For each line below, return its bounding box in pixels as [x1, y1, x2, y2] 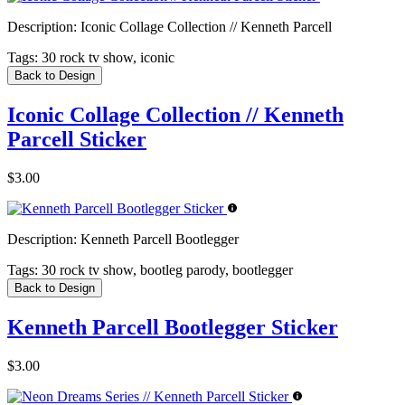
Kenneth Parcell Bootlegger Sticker [7, 315, 338, 339]
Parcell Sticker [7, 127, 146, 152]
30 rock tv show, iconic [38, 50, 174, 66]
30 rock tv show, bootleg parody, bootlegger [38, 261, 293, 278]
